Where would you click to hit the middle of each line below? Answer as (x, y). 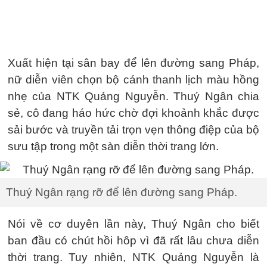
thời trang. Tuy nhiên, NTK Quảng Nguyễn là (133, 257)
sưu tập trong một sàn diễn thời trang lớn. (113, 146)
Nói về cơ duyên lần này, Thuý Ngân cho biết (133, 223)
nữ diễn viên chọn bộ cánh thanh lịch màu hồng (133, 80)
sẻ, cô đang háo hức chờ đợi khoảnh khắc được (133, 113)
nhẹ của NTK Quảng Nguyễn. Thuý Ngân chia (133, 96)
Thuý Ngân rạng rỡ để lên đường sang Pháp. (122, 192)
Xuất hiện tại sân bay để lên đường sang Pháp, (133, 63)
